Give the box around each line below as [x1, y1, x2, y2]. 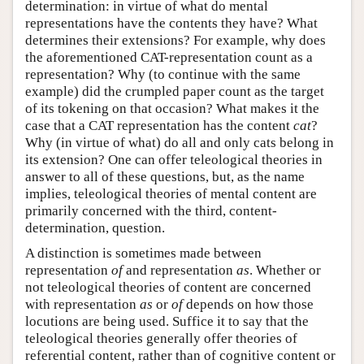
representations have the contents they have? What [25, 15, 318, 31]
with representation [25, 296, 140, 312]
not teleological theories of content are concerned [25, 279, 311, 295]
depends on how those [183, 296, 314, 312]
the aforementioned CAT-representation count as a [25, 49, 313, 65]
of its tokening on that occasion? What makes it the [25, 100, 319, 116]
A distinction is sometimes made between [25, 245, 262, 261]
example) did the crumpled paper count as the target [25, 83, 324, 99]
